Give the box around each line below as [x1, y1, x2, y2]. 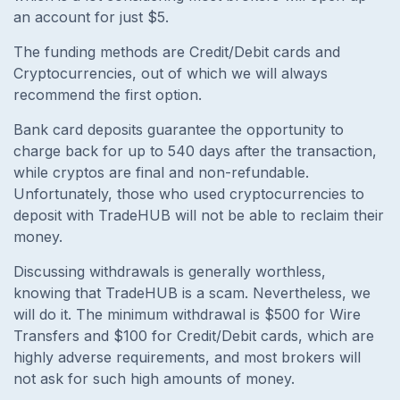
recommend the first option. [13, 86, 206, 104]
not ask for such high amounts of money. [13, 370, 295, 388]
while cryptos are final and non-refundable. [13, 163, 309, 182]
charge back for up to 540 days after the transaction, [13, 142, 377, 161]
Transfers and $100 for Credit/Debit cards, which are [13, 327, 374, 346]
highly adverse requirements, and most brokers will [13, 348, 361, 367]
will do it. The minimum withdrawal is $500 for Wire [13, 305, 361, 324]
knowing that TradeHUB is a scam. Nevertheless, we [13, 284, 371, 303]
